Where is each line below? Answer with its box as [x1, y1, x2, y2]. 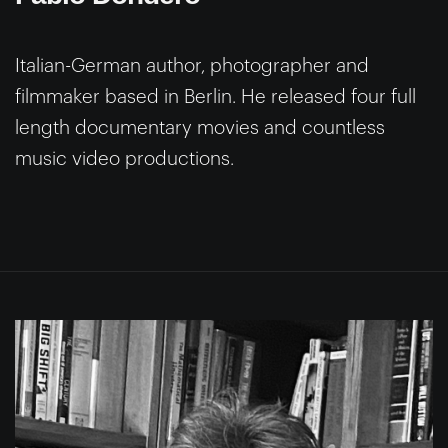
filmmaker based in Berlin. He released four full [15, 86, 416, 106]
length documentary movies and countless [15, 117, 385, 137]
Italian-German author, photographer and [15, 55, 369, 75]
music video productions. [15, 148, 234, 168]
